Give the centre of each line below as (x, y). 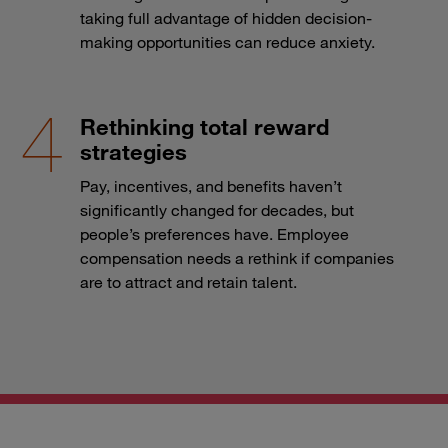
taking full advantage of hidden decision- (226, 17)
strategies (133, 151)
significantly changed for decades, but (217, 209)
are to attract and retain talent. (188, 281)
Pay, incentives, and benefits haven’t (211, 185)
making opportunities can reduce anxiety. (227, 41)
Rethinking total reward (204, 126)
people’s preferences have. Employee (214, 233)
